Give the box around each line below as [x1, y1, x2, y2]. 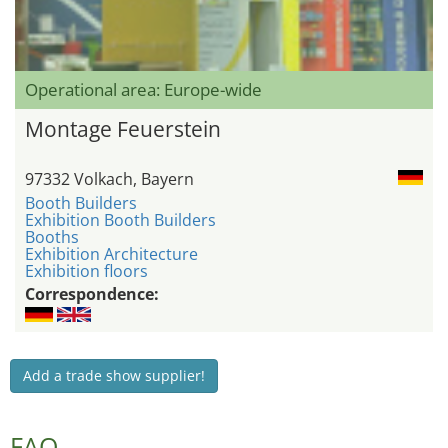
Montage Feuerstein [25, 115, 221, 144]
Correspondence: [25, 283, 159, 306]
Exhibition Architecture [25, 243, 198, 266]
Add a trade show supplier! [23, 366, 205, 386]
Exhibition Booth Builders [25, 209, 216, 232]
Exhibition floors [25, 260, 148, 283]
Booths [25, 226, 79, 249]
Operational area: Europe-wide [25, 78, 262, 102]
